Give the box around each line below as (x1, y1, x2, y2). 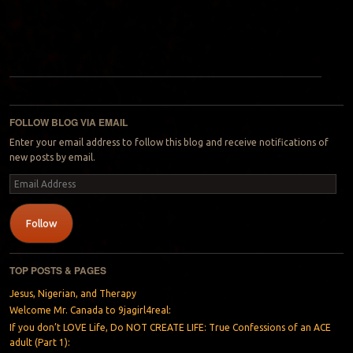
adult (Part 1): (9, 336, 70, 347)
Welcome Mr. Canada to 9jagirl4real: (9, 305, 171, 316)
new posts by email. (9, 152, 95, 163)
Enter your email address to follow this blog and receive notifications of (9, 137, 329, 148)
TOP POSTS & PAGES (9, 263, 106, 278)
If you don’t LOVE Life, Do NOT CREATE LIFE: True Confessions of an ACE (9, 321, 331, 333)
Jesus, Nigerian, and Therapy (9, 288, 136, 299)
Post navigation (9, 97, 82, 109)
